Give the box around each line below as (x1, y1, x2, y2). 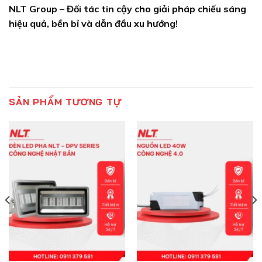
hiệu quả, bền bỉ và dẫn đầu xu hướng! (9, 17, 178, 29)
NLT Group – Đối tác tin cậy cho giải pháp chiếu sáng (9, 2, 246, 15)
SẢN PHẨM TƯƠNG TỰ (9, 96, 122, 108)
